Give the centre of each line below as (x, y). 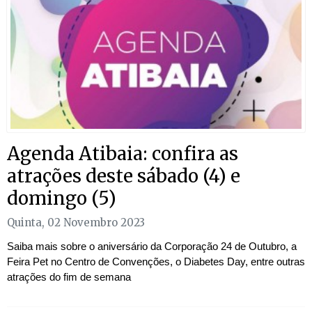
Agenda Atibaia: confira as (123, 154)
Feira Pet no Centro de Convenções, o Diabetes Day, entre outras (156, 261)
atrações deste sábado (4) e (124, 176)
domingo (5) (62, 198)
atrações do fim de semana (69, 276)
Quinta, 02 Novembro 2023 (76, 222)
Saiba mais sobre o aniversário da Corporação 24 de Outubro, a (152, 246)
